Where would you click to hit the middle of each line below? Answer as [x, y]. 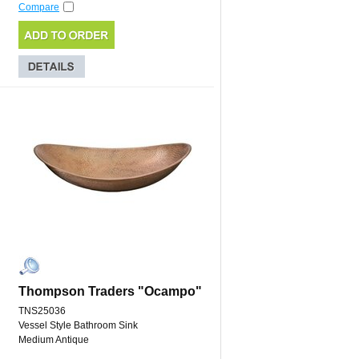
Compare [39, 8]
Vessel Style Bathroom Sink [78, 326]
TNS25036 [42, 311]
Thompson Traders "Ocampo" [110, 292]
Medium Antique [54, 340]
